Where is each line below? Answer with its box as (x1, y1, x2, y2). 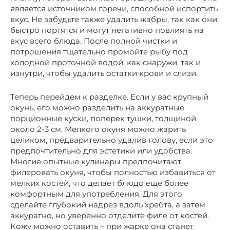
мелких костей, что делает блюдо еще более (10, 178, 188, 188)
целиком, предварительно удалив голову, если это (10, 135, 213, 145)
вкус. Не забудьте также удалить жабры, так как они (10, 14, 217, 24)
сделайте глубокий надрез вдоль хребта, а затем (10, 199, 205, 209)
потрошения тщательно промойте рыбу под (10, 46, 188, 56)
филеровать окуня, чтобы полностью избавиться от (10, 167, 216, 177)
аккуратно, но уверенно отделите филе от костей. (10, 210, 209, 220)
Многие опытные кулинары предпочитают (10, 156, 181, 166)
